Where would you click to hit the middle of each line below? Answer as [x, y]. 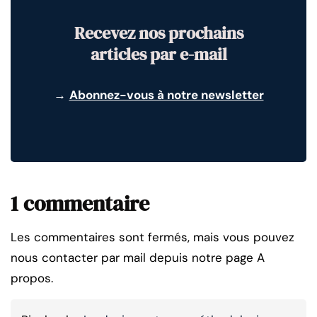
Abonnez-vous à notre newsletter [166, 94]
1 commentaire [80, 203]
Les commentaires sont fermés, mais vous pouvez [152, 237]
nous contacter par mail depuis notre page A [138, 257]
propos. [32, 278]
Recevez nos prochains [158, 33]
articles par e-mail [158, 54]
